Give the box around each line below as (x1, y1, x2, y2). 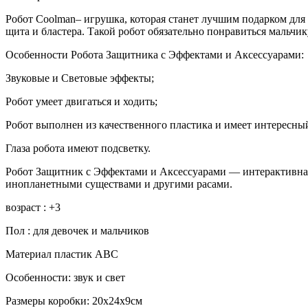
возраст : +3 (5, 201, 60, 213)
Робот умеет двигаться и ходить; (5, 95, 157, 107)
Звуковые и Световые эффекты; (5, 71, 154, 84)
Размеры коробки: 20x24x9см (5, 294, 142, 307)
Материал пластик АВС (5, 247, 118, 260)
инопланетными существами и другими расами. (5, 177, 232, 190)
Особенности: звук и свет (5, 271, 125, 283)
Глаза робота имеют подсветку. (5, 142, 151, 154)
